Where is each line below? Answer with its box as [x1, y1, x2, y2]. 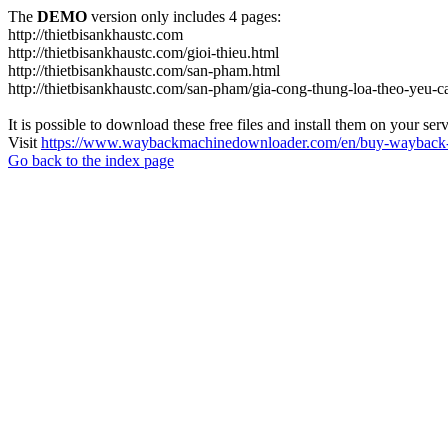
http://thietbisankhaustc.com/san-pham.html [8, 62, 280, 79]
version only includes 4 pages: [87, 8, 281, 25]
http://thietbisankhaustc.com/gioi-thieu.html [8, 44, 279, 61]
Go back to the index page [8, 152, 174, 169]
